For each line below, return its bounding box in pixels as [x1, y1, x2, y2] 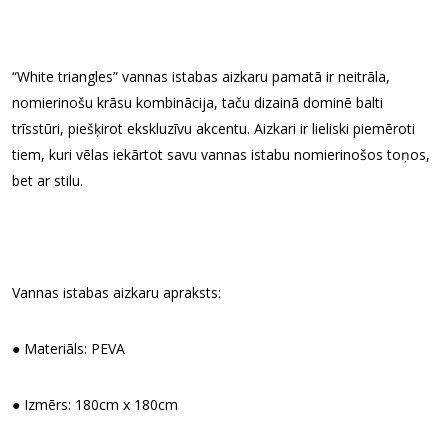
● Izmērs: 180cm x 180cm [12, 395, 178, 414]
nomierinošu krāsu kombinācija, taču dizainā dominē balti [12, 93, 383, 112]
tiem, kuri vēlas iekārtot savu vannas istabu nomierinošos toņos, [12, 145, 430, 164]
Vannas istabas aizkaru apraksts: [12, 283, 221, 302]
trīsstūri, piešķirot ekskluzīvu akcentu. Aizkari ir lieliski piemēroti [12, 119, 415, 138]
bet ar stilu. [12, 171, 83, 190]
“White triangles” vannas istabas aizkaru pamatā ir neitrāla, [12, 67, 390, 86]
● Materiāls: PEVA [12, 339, 125, 358]
